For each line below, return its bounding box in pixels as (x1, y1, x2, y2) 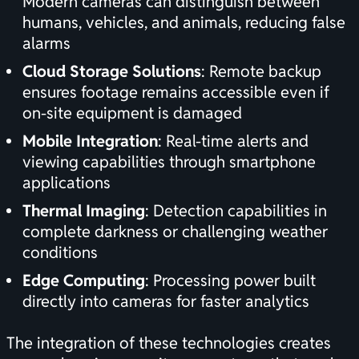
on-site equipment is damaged (22, 103, 242, 124)
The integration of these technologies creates (6, 333, 331, 354)
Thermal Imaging (22, 200, 145, 222)
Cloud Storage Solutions (22, 61, 201, 83)
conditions (22, 242, 98, 264)
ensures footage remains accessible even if (22, 82, 329, 103)
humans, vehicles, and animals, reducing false (22, 12, 345, 34)
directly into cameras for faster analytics (22, 291, 309, 313)
